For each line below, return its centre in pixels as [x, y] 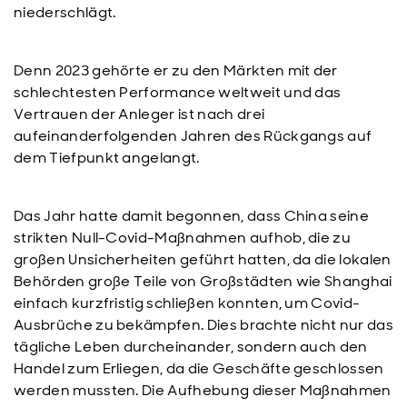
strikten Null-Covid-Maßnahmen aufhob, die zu [183, 238]
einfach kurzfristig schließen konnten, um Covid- [187, 303]
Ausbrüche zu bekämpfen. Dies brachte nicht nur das [204, 325]
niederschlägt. [65, 12]
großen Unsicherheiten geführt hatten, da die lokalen [203, 259]
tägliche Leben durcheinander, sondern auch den [191, 347]
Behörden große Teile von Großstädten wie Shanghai [203, 281]
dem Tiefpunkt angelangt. [107, 158]
